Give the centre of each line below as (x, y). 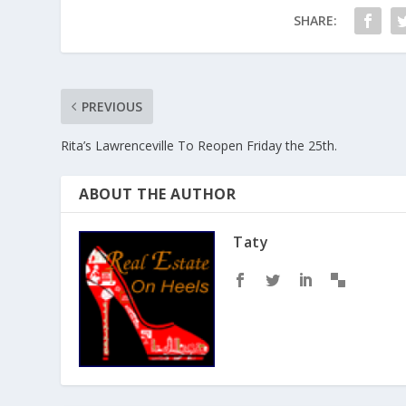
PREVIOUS (112, 107)
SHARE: (315, 21)
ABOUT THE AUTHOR (158, 194)
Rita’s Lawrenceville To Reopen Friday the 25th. (199, 146)
